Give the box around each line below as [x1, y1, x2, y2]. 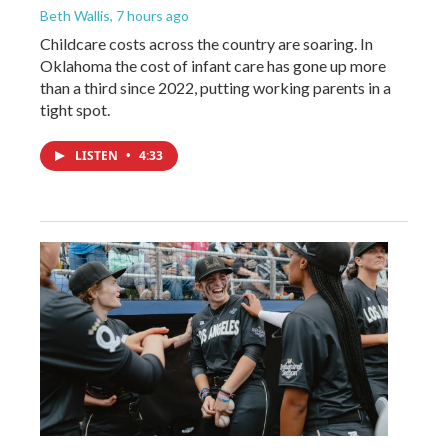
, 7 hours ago [110, 7, 189, 24]
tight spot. [40, 100, 110, 119]
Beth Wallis [40, 7, 110, 24]
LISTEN [75, 147, 121, 164]
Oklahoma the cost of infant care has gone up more [40, 56, 386, 75]
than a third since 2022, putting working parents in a [40, 78, 391, 97]
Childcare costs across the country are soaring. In [40, 34, 373, 53]
